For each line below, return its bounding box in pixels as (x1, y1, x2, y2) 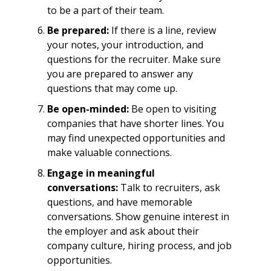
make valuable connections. (47, 145, 172, 159)
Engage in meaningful (47, 166, 155, 180)
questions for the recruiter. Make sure (47, 53, 221, 67)
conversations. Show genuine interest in (47, 209, 229, 223)
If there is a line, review (108, 24, 216, 38)
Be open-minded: (47, 102, 129, 116)
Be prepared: (47, 24, 109, 38)
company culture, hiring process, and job (47, 238, 232, 252)
